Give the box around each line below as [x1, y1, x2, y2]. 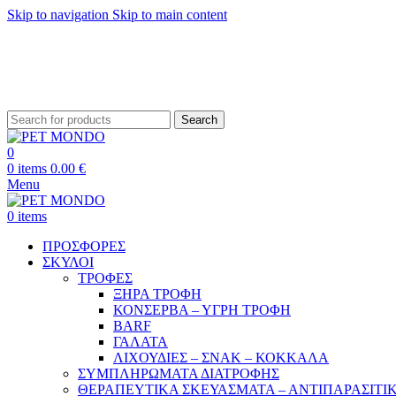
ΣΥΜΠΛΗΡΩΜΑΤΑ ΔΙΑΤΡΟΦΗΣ [78, 365, 279, 381]
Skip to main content [112, 7, 227, 22]
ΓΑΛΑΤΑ [113, 333, 168, 349]
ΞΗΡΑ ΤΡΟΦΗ [113, 286, 202, 301]
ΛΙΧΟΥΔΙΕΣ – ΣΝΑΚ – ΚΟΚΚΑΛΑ [113, 349, 329, 365]
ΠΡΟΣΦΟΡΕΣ [42, 238, 126, 254]
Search [181, 112, 217, 126]
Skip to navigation [7, 7, 112, 22]
